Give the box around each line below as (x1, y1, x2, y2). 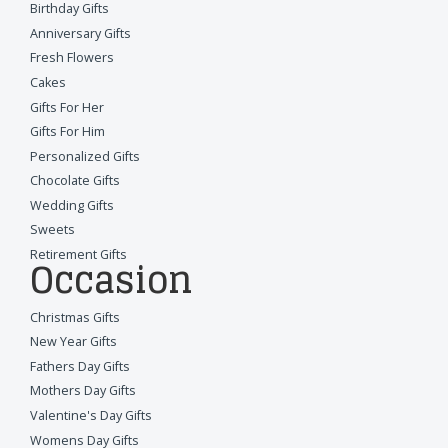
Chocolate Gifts (30, 172, 120, 190)
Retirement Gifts (30, 246, 127, 264)
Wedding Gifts (30, 196, 114, 214)
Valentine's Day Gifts (30, 407, 152, 425)
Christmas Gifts (30, 308, 120, 326)
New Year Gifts (30, 333, 117, 351)
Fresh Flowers (30, 49, 114, 67)
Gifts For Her (30, 98, 104, 116)
